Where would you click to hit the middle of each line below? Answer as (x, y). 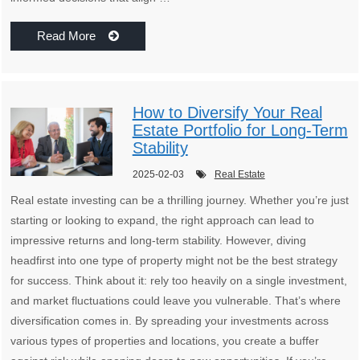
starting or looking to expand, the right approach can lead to (163, 221)
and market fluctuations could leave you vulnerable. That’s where (176, 301)
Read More (73, 36)
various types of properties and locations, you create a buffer (165, 341)
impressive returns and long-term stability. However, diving (159, 241)
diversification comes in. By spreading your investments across (170, 321)
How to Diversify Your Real (227, 113)
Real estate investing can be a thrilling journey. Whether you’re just (180, 200)
